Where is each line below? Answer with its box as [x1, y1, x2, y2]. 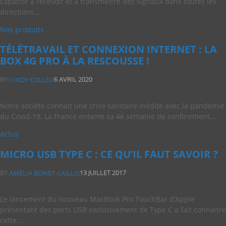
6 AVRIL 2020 [54, 75, 92, 84]
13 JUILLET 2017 [80, 167, 126, 177]
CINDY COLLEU [9, 75, 54, 85]
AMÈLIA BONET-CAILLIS [9, 168, 80, 178]
